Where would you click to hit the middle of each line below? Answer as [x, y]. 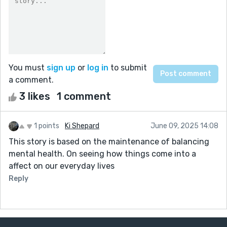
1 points [47, 126]
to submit [128, 67]
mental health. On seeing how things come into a [102, 154]
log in [98, 67]
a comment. [31, 80]
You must [28, 67]
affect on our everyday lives [62, 166]
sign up [61, 67]
